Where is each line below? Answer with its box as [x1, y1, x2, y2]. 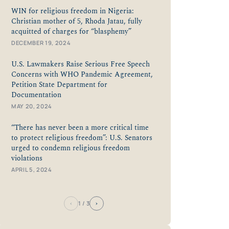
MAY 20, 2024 [11, 102, 53, 110]
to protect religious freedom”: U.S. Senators [11, 132, 152, 144]
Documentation [11, 89, 61, 101]
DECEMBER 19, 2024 [11, 38, 71, 47]
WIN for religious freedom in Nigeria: [11, 5, 134, 17]
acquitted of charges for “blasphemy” [11, 26, 131, 37]
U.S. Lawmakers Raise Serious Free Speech [11, 58, 150, 70]
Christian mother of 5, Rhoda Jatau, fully [11, 15, 142, 27]
